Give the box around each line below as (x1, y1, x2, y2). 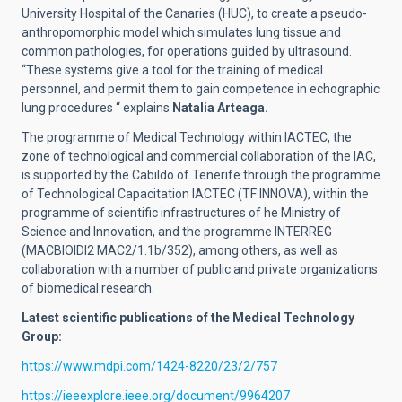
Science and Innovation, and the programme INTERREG (22, 223, 332, 239)
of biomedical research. (22, 280, 154, 295)
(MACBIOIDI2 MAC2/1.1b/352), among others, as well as (22, 242, 338, 258)
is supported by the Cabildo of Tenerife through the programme (22, 167, 380, 182)
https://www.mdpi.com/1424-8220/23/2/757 (22, 358, 277, 373)
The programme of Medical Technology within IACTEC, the (22, 129, 352, 144)
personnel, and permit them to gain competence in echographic (22, 81, 380, 96)
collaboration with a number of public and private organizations (22, 261, 378, 276)
